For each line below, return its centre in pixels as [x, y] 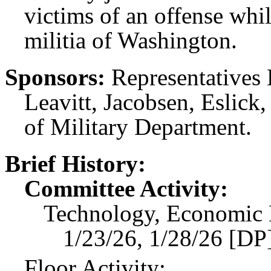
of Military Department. [138, 127]
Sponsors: [55, 77]
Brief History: [75, 164]
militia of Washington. [131, 40]
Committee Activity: [126, 188]
